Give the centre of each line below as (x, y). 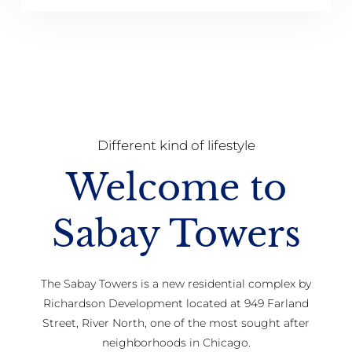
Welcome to (176, 187)
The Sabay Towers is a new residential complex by (176, 284)
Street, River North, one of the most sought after (176, 323)
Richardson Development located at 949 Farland (176, 304)
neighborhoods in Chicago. (176, 343)
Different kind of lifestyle (176, 145)
